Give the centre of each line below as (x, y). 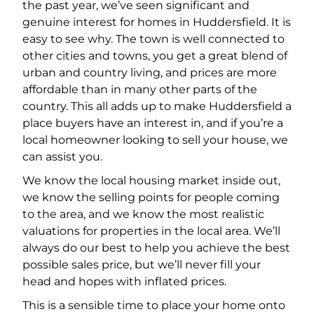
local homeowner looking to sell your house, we (155, 140)
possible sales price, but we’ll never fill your (142, 265)
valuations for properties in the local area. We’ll (151, 231)
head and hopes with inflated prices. (124, 282)
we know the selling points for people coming (151, 198)
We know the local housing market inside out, (151, 181)
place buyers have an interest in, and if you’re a (153, 123)
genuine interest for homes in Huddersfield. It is (157, 22)
